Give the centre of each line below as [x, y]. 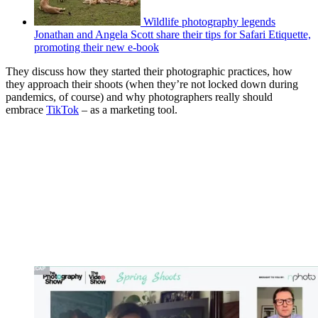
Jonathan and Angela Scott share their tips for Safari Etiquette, [172, 34]
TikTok [62, 109]
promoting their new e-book [97, 47]
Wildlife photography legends [209, 21]
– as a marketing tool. [130, 109]
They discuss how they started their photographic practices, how [149, 71]
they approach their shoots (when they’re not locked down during [152, 84]
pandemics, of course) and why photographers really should [139, 97]
